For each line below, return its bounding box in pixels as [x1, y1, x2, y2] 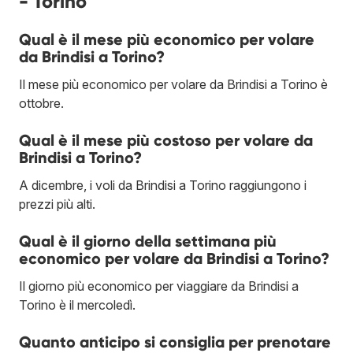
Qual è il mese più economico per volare [19, 29, 314, 49]
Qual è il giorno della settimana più [19, 231, 277, 251]
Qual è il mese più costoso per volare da [19, 130, 313, 150]
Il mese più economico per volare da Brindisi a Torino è [19, 76, 328, 92]
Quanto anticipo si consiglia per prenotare [19, 332, 331, 351]
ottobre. [19, 95, 64, 111]
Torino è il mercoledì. [19, 296, 136, 313]
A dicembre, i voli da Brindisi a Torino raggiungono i [19, 176, 307, 193]
